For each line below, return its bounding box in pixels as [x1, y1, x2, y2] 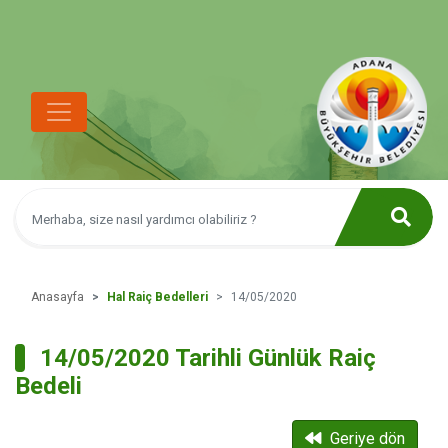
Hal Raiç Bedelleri [107, 290, 208, 304]
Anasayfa [31, 290, 84, 304]
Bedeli [15, 372, 82, 400]
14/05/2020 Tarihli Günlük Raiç [40, 344, 376, 372]
